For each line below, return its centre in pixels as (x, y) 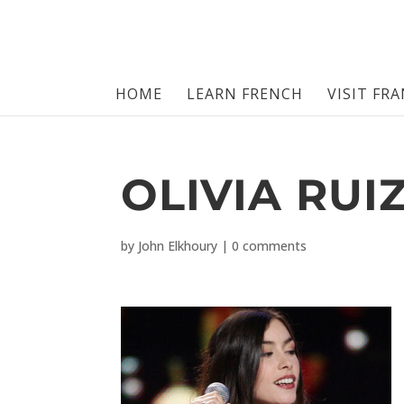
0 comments (270, 246)
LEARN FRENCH (244, 94)
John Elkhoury (178, 246)
